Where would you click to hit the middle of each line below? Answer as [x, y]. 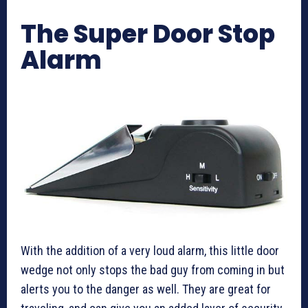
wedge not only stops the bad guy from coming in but [153, 269]
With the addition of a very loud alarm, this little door [150, 250]
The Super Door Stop [148, 34]
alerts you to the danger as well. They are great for [146, 289]
